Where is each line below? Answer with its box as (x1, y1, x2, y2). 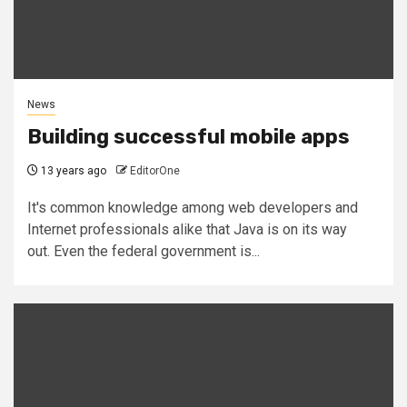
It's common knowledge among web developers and (27, 198, 358, 216)
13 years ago (38, 164, 106, 177)
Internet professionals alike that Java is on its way (27, 220, 347, 238)
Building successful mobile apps (27, 124, 350, 149)
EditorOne (130, 164, 180, 177)
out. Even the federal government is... (27, 242, 260, 260)
